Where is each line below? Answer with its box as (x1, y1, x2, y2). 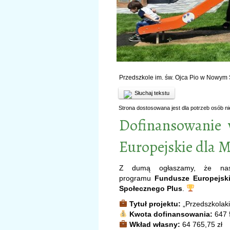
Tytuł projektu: (129, 199, 181, 208)
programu (119, 174, 155, 182)
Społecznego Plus (119, 184, 182, 193)
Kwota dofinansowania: (129, 209, 213, 218)
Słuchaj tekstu (135, 89, 170, 96)
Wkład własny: (129, 220, 180, 228)
